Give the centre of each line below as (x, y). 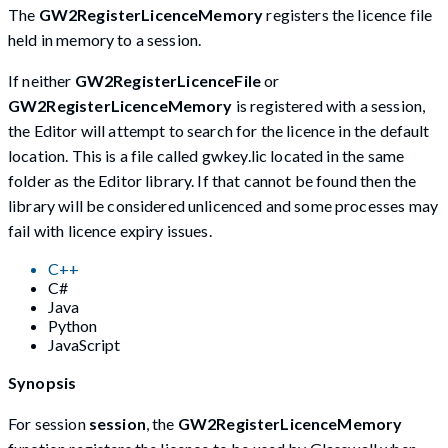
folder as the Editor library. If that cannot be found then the (212, 180)
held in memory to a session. (105, 39)
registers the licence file (348, 14)
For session (48, 423)
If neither (41, 80)
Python (72, 325)
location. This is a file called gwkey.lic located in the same (206, 155)
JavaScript (84, 344)
